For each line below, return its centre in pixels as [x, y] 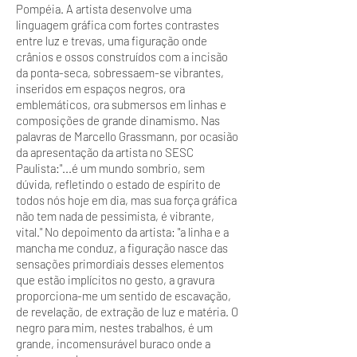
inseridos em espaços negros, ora [100, 88]
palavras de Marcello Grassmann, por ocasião [127, 136]
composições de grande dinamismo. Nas [118, 120]
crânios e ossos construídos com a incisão [122, 57]
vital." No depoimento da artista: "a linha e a [122, 232]
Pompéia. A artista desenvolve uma [104, 9]
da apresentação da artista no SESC [105, 152]
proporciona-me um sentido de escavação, [124, 296]
